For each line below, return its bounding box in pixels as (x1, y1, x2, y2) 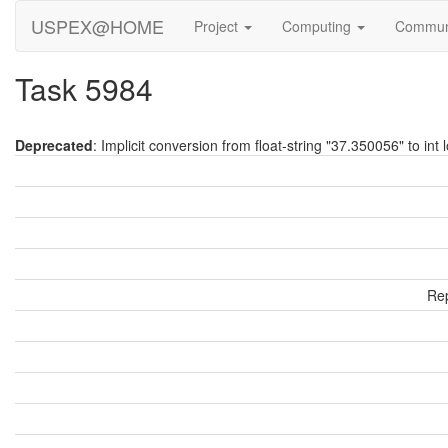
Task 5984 (15, 67, 153, 110)
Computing (282, 16, 355, 36)
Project (194, 16, 242, 36)
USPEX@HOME (31, 13, 164, 39)
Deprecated (15, 135, 93, 155)
